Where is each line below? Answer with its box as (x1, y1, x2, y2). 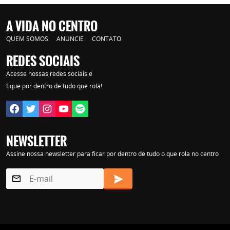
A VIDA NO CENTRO (6, 16, 98, 36)
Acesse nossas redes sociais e (6, 69, 92, 78)
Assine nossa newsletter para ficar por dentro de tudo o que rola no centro (6, 149, 219, 158)
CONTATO (92, 34, 121, 43)
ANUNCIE (56, 34, 84, 43)
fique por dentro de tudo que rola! (6, 81, 102, 90)
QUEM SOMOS (6, 34, 48, 43)
